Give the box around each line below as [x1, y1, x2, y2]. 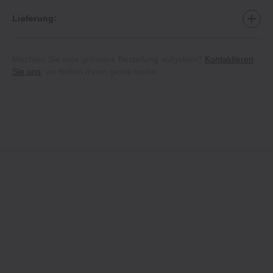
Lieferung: [12, 13, 57, 24]
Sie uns [12, 66, 41, 76]
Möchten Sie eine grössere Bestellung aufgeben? [12, 54, 205, 64]
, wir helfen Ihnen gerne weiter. [41, 66, 160, 76]
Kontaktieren [205, 54, 253, 64]
